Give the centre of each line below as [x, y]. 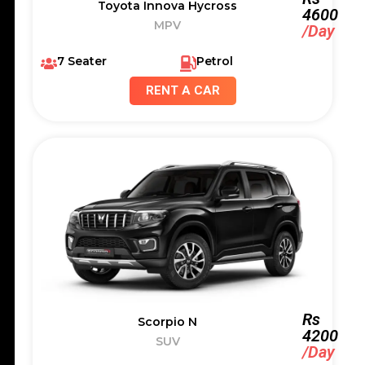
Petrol [214, 61]
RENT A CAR [182, 90]
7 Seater [82, 61]
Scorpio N [168, 321]
